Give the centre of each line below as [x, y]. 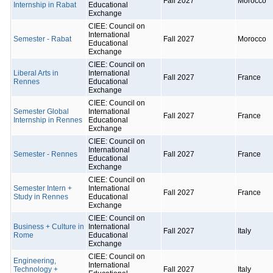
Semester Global [41, 112]
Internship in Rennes [48, 120]
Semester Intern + [43, 188]
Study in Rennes [41, 197]
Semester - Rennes [45, 154]
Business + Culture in [49, 227]
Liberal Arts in [36, 73]
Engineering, [35, 261]
